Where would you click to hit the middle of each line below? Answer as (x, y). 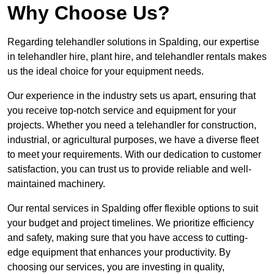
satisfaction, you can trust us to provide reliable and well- (129, 169)
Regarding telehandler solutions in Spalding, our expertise (133, 42)
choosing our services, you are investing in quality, (116, 267)
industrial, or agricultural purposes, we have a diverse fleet (133, 140)
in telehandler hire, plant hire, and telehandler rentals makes (137, 57)
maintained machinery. (56, 184)
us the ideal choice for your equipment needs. (106, 72)
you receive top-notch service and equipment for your (122, 111)
